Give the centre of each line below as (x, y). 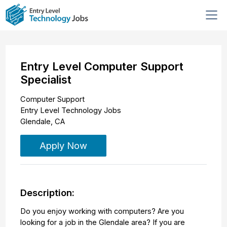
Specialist (46, 80)
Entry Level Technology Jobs (71, 111)
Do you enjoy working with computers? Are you (102, 211)
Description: (48, 193)
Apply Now (64, 146)
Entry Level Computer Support (102, 67)
